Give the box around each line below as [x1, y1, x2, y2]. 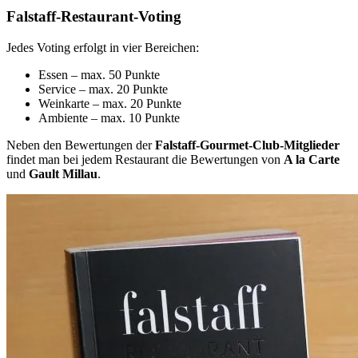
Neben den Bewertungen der [6, 137, 155, 152]
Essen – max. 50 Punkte [38, 67, 160, 82]
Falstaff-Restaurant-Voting [6, 7, 181, 25]
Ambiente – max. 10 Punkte [38, 110, 180, 125]
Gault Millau [29, 166, 97, 181]
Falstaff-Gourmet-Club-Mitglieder [155, 137, 340, 152]
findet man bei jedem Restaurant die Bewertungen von [6, 152, 284, 166]
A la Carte [284, 152, 340, 166]
